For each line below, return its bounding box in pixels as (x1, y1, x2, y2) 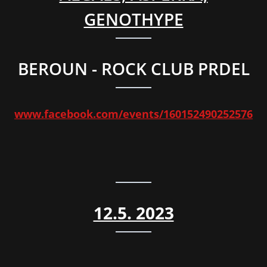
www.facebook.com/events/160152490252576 (14, 107, 253, 122)
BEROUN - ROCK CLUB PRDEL (17, 57, 250, 80)
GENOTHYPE (83, 8, 184, 31)
